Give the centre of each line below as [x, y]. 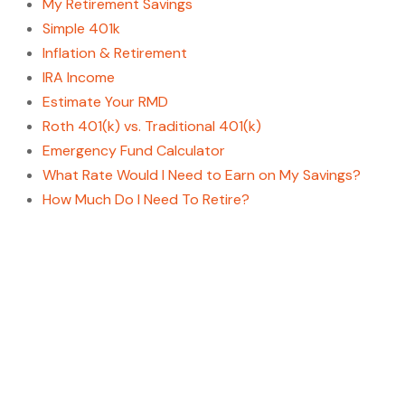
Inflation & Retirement [114, 53]
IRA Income [78, 77]
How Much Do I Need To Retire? [146, 199]
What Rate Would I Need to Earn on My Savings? [201, 175]
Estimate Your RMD [105, 102]
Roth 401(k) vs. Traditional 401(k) [151, 126]
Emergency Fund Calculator [133, 151]
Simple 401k [81, 28]
